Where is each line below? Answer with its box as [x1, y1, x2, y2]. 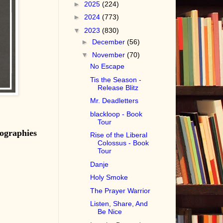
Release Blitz [98, 83, 139, 92]
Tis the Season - [90, 75, 142, 84]
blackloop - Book [90, 110, 143, 118]
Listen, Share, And [90, 200, 148, 208]
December [92, 37, 127, 46]
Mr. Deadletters [90, 97, 139, 105]
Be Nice [98, 208, 122, 216]
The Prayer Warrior [90, 186, 151, 195]
